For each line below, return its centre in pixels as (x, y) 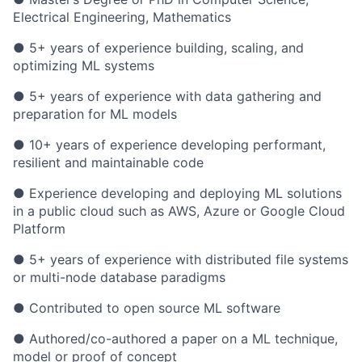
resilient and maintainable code (108, 162)
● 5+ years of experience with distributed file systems (181, 259)
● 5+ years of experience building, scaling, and (158, 48)
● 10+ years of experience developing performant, (169, 145)
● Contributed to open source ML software (147, 308)
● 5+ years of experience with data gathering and (167, 96)
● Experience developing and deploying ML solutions (177, 193)
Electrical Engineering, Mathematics (122, 17)
